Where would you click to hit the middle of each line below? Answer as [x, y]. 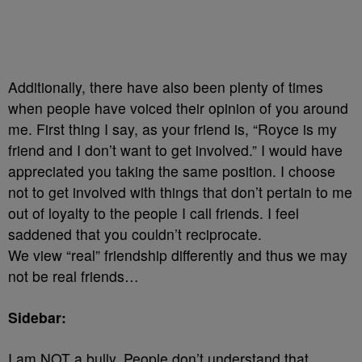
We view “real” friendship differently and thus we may [178, 255]
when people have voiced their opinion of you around [178, 107]
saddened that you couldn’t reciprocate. [135, 234]
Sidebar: [37, 317]
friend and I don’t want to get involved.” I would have [175, 149]
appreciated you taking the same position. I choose [172, 170]
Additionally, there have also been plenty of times [166, 86]
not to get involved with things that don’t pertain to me [180, 192]
